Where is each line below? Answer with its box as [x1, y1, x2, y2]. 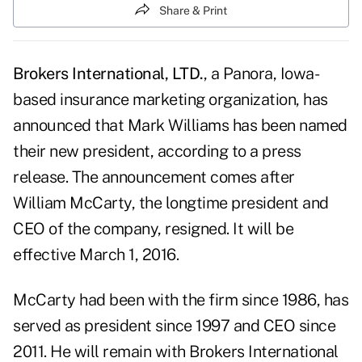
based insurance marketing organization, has [13, 90, 328, 110]
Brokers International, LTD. [13, 64, 204, 84]
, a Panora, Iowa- [203, 64, 319, 84]
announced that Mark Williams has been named [13, 116, 347, 136]
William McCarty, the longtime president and [13, 193, 329, 213]
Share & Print [159, 3, 227, 17]
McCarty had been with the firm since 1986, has [13, 290, 348, 310]
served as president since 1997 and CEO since [13, 316, 335, 336]
